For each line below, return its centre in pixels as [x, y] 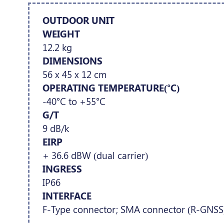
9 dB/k [55, 128]
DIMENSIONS [72, 60]
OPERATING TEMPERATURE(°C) [111, 87]
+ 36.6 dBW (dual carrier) [95, 155]
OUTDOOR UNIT [78, 20]
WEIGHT [61, 33]
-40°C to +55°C [74, 101]
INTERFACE [67, 195]
